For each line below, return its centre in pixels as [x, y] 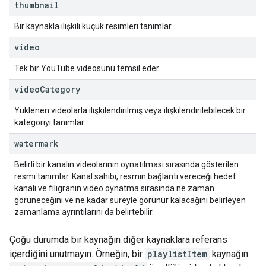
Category [60, 89]
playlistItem [177, 254]
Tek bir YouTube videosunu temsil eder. [87, 68]
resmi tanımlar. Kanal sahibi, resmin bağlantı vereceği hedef [125, 176]
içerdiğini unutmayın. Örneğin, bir [77, 254]
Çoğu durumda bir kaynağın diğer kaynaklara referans [118, 240]
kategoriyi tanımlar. [50, 122]
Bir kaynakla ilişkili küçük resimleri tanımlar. [94, 26]
